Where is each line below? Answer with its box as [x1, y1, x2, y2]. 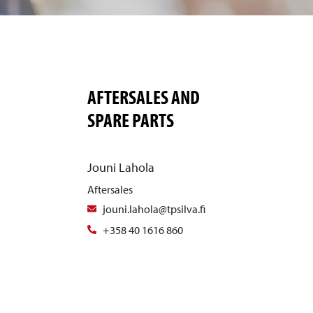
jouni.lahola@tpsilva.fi [103, 201, 206, 216]
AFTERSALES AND [87, 85, 200, 110]
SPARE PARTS [87, 108, 174, 133]
